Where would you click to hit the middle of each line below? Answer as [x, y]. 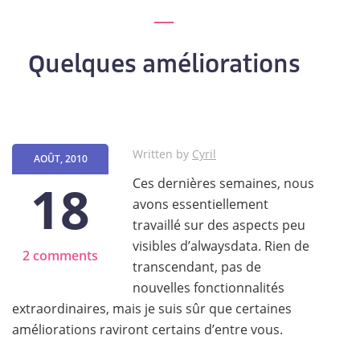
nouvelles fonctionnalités [209, 288]
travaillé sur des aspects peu [219, 225]
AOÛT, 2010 [60, 159]
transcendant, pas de [197, 267]
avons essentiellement [200, 204]
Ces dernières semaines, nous [223, 183]
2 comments [60, 256]
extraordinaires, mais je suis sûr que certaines [152, 309]
